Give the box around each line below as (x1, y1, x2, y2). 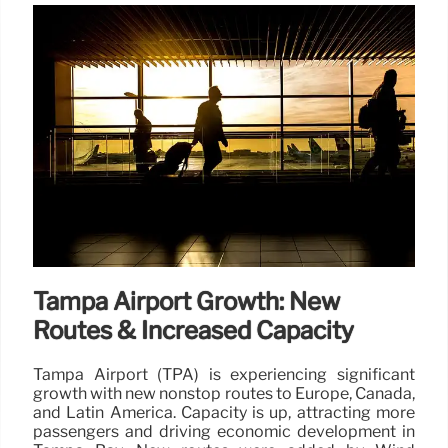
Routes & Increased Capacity (33, 315, 354, 345)
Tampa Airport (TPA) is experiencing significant (33, 364, 415, 384)
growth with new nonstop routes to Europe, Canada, (33, 383, 415, 403)
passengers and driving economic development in (33, 421, 415, 441)
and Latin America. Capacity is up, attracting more (33, 402, 415, 422)
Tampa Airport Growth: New (33, 286, 340, 316)
